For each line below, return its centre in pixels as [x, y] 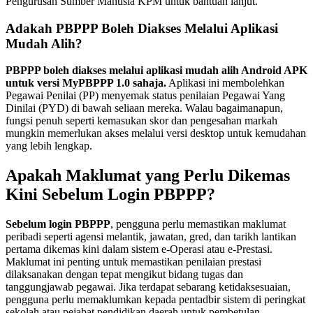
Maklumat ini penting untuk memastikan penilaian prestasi [133, 262]
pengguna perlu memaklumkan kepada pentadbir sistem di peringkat [155, 300]
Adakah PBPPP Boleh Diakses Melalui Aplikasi [142, 28]
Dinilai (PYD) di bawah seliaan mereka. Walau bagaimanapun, [144, 108]
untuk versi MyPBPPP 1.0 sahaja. [86, 83]
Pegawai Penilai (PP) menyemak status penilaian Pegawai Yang [145, 96]
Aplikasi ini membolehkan [225, 83]
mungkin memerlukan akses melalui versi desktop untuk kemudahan [156, 133]
